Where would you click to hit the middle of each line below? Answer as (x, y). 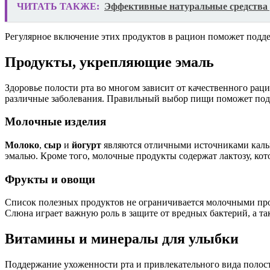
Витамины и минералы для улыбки (122, 239)
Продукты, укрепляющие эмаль (109, 62)
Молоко (22, 145)
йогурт (86, 145)
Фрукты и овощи (50, 179)
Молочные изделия (55, 122)
